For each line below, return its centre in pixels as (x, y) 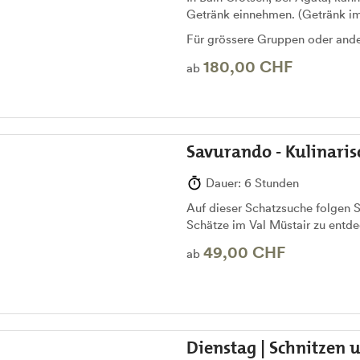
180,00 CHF (247, 66)
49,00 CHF (244, 252)
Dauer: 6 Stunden (250, 182)
